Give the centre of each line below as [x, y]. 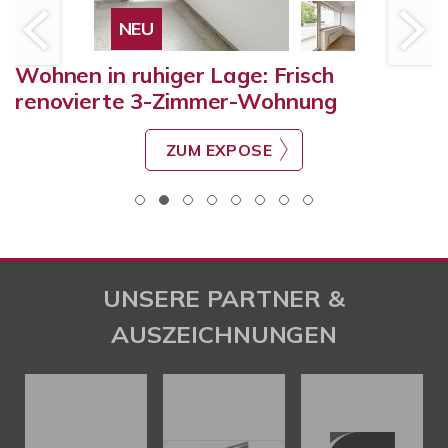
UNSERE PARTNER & [224, 298]
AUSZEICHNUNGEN [224, 334]
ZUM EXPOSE [219, 150]
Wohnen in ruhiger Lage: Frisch [174, 75]
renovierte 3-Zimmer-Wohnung [176, 101]
